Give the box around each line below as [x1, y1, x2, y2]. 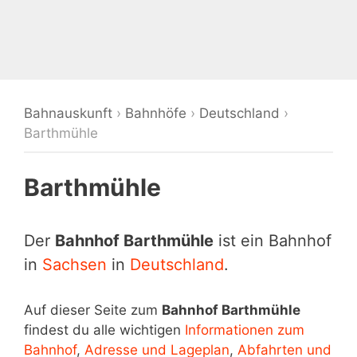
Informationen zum [185, 322, 304, 338]
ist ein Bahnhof [214, 231, 331, 250]
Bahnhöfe [125, 105, 186, 121]
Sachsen [42, 255, 107, 274]
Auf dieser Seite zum [24, 302, 162, 318]
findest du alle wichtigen [24, 322, 185, 338]
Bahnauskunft [24, 105, 112, 121]
